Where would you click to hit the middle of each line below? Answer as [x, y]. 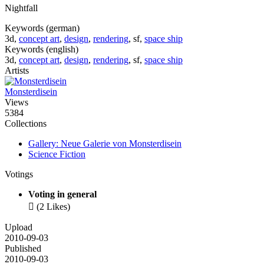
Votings [19, 174]
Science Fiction [57, 154]
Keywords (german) [42, 28]
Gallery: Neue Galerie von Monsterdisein [105, 144]
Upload [19, 227]
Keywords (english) [42, 49]
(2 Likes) [53, 207]
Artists [17, 71]
